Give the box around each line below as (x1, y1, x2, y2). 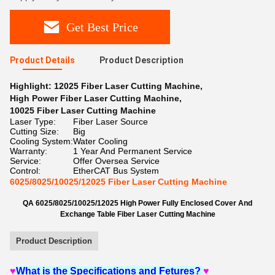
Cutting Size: (10, 126, 59, 136)
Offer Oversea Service (73, 156, 160, 166)
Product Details (10, 55, 75, 65)
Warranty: (10, 146, 47, 156)
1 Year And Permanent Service (73, 146, 192, 156)
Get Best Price (66, 20, 138, 34)
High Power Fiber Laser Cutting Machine (10, 93, 179, 103)
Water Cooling (73, 136, 128, 146)
